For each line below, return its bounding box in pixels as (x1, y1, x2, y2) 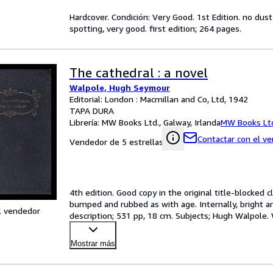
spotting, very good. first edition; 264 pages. (69, 23, 241, 34)
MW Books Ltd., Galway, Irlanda (102, 117, 221, 127)
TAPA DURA (69, 105, 114, 116)
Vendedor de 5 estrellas (69, 136, 163, 147)
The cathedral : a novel (69, 65, 208, 80)
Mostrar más (71, 239, 115, 248)
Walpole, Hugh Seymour (69, 82, 170, 93)
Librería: (69, 117, 102, 127)
